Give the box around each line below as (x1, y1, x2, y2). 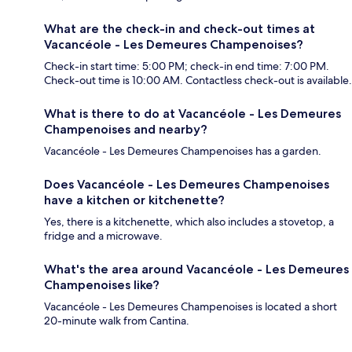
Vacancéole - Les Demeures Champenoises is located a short (44, 299, 337, 314)
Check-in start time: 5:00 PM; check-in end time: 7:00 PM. (44, 59, 329, 74)
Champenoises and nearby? (44, 122, 207, 137)
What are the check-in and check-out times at (44, 21, 315, 37)
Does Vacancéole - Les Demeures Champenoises (44, 177, 329, 192)
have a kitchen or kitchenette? (44, 192, 225, 208)
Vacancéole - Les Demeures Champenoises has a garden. (44, 144, 321, 159)
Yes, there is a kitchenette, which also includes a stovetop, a (44, 214, 334, 229)
